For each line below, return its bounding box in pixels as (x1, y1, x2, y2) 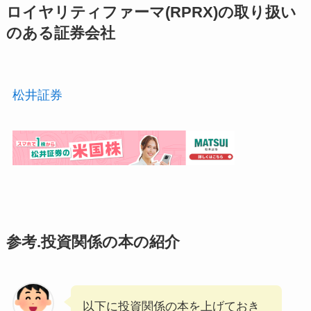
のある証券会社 (6, 24, 115, 42)
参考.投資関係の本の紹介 (6, 234, 180, 251)
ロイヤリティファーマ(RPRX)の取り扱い (6, 3, 296, 21)
